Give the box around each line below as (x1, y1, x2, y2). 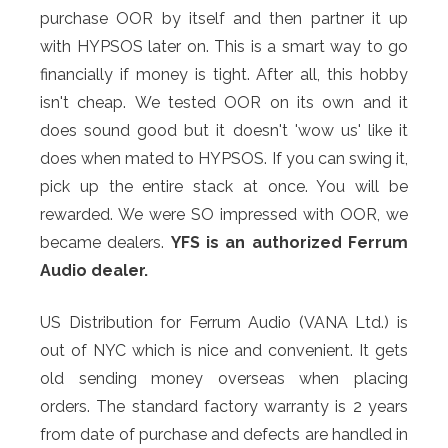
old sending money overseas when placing (40, 368, 408, 388)
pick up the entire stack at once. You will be (40, 176, 408, 196)
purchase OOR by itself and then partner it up (40, 8, 408, 28)
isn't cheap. (40, 92, 135, 112)
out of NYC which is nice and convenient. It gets (40, 340, 408, 360)
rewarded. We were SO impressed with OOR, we (40, 204, 408, 224)
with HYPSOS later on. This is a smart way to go (40, 36, 408, 56)
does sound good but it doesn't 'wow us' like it (40, 120, 408, 140)
